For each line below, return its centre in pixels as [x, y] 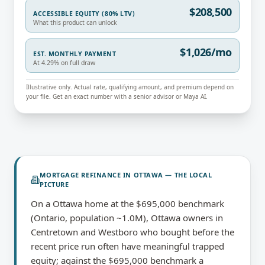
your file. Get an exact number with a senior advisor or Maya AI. [117, 96]
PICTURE [54, 184]
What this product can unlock [75, 22]
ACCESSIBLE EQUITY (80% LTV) [84, 14]
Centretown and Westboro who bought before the [132, 232]
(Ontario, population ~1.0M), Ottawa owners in [127, 218]
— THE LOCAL [188, 175]
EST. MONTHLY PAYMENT [75, 54]
